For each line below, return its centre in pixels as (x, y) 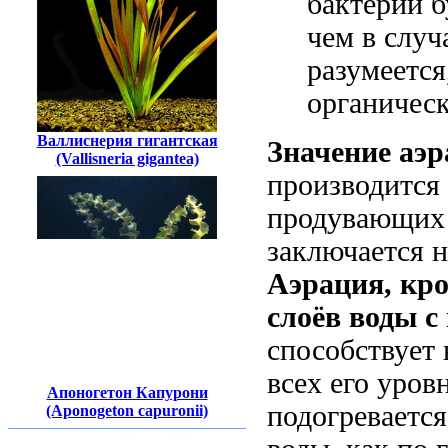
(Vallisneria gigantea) (127, 158)
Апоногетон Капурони (127, 393)
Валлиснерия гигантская (127, 140)
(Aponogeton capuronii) (127, 411)
